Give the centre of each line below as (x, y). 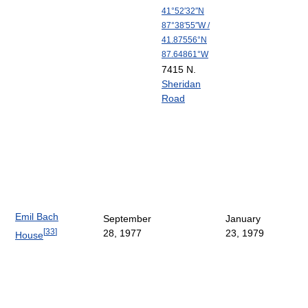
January (243, 218)
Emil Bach (37, 216)
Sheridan (181, 84)
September (127, 218)
